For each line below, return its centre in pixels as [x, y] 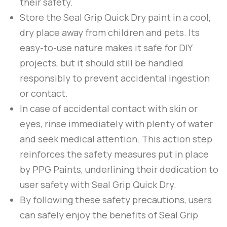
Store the [42, 17]
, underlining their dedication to [150, 169]
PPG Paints [57, 169]
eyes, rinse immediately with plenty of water [116, 124]
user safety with [56, 185]
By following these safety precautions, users [116, 200]
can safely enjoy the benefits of [89, 215]
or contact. [44, 93]
